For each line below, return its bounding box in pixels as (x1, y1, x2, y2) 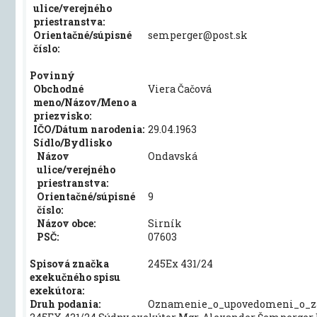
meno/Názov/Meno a (33, 96, 137, 109)
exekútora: (30, 284, 85, 297)
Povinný (30, 69, 76, 82)
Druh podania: (30, 297, 101, 311)
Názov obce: (37, 217, 96, 230)
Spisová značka (30, 257, 110, 270)
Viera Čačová (148, 82, 212, 96)
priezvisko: (33, 109, 92, 122)
